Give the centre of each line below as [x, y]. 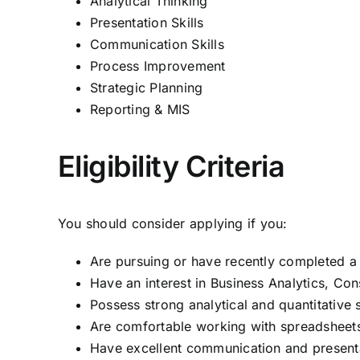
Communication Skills [157, 44]
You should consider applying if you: [173, 223]
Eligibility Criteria [172, 166]
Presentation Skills [147, 22]
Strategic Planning [147, 88]
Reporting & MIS [140, 109]
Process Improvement [158, 66]
